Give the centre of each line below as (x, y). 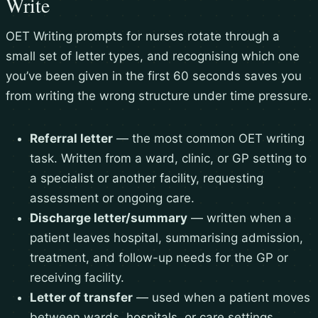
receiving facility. (77, 278)
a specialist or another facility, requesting (147, 179)
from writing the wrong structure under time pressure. (159, 96)
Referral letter (71, 139)
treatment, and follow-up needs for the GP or (159, 258)
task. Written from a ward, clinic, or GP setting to (168, 159)
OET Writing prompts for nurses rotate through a (143, 37)
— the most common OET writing (209, 139)
